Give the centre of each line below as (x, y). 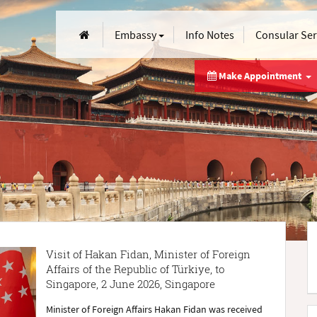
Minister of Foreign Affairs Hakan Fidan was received (154, 309)
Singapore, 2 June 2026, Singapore (130, 284)
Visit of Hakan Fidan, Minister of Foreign (148, 254)
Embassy (137, 34)
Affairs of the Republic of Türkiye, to (135, 269)
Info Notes (210, 34)
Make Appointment (261, 76)
